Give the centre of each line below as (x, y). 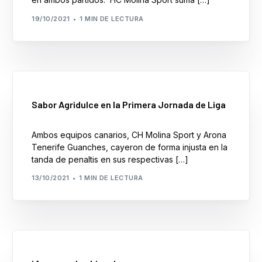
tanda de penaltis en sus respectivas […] (110, 159)
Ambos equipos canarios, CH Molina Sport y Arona (129, 135)
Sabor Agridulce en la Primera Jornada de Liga (129, 104)
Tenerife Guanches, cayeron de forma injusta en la (130, 147)
